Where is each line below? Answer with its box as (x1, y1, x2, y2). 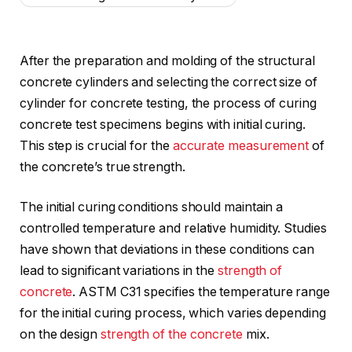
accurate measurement (172, 137, 310, 153)
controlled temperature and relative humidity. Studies (20, 221, 327, 236)
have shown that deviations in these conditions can (20, 242, 315, 258)
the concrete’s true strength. (20, 159, 185, 174)
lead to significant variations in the (20, 263, 218, 279)
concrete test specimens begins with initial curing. (20, 116, 306, 132)
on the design (20, 327, 101, 343)
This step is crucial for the (20, 137, 173, 153)
